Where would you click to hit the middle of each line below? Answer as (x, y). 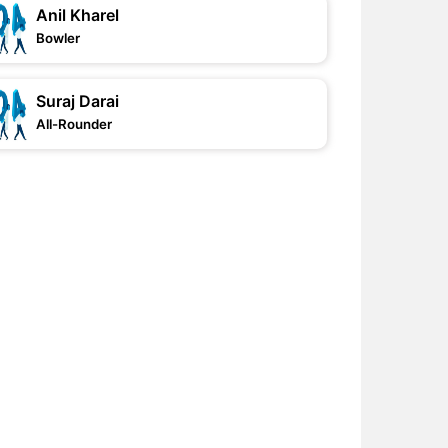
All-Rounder (74, 124)
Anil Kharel (78, 15)
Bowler (58, 38)
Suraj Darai (78, 101)
